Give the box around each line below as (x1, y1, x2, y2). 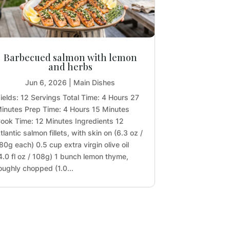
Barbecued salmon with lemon (3, 51, 137, 64)
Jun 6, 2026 (25, 78, 67, 87)
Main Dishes (73, 78, 115, 87)
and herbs (48, 60, 92, 73)
